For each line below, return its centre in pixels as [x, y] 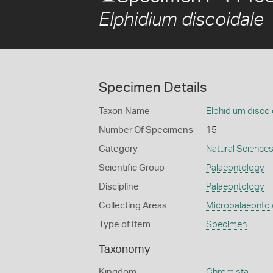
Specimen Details [153, 88]
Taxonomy [124, 250]
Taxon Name [124, 111]
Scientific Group [132, 168]
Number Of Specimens [146, 130]
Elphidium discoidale [181, 20]
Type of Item [125, 225]
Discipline [119, 187]
